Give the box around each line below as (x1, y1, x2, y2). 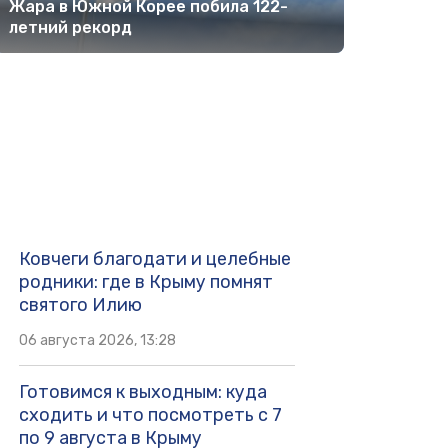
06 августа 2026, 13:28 (18, 331, 176, 349)
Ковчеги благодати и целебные (18, 247, 291, 270)
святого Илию (18, 293, 142, 316)
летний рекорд (9, 17, 132, 37)
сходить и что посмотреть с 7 (18, 403, 282, 426)
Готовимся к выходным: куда (18, 380, 267, 403)
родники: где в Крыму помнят (18, 270, 273, 293)
